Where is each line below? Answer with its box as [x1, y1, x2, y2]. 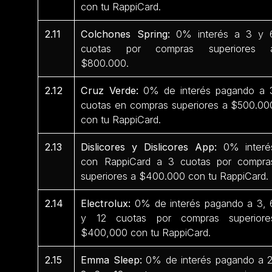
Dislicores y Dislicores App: [81, 141, 217, 154]
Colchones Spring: [81, 28, 176, 41]
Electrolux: [81, 197, 135, 210]
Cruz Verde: [81, 84, 143, 97]
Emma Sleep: [81, 254, 146, 267]
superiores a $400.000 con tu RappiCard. [81, 170, 269, 183]
